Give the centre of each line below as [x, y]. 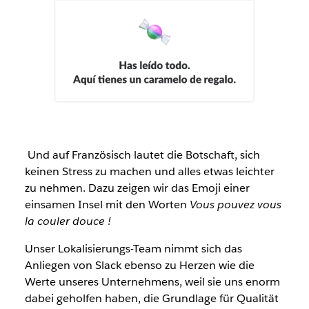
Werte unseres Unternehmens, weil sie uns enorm [152, 282]
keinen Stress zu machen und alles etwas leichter [149, 172]
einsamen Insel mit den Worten [107, 205]
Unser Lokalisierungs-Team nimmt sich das [133, 249]
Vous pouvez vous [235, 205]
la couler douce [64, 221]
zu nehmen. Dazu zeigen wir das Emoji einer [137, 188]
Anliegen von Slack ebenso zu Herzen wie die [139, 266]
